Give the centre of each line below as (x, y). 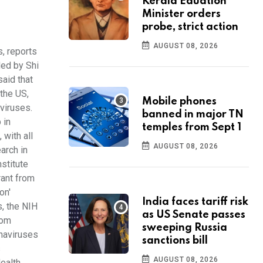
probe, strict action (190, 27)
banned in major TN (193, 115)
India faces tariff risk (195, 202)
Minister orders (181, 14)
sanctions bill (175, 241)
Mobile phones (179, 102)
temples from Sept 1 (192, 128)
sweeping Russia (185, 228)
